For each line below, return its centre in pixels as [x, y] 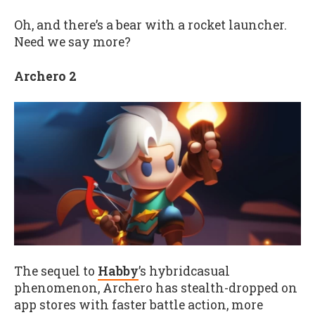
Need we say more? [72, 41]
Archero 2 [45, 76]
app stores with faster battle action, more [139, 304]
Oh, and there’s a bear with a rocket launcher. [150, 25]
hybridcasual [189, 271]
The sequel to [56, 271]
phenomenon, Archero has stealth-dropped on [156, 288]
